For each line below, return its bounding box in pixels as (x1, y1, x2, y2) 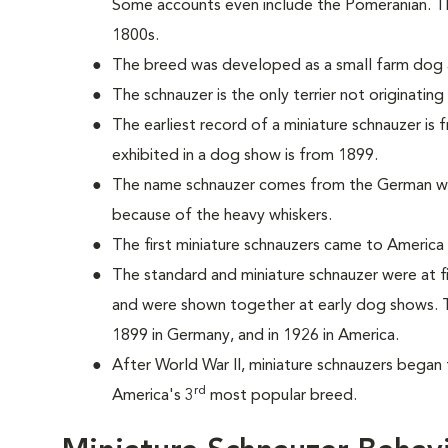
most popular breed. (206, 388, 357, 404)
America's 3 (112, 388, 194, 404)
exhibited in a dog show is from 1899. (112, 148, 378, 164)
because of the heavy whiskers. (112, 208, 332, 224)
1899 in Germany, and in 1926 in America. (112, 328, 399, 344)
